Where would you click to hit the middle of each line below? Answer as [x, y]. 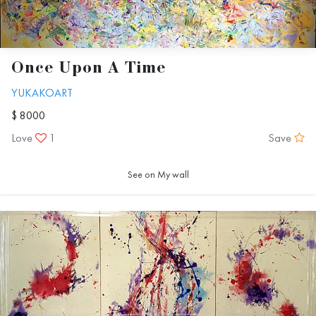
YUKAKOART [42, 92]
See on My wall [158, 174]
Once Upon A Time [89, 68]
